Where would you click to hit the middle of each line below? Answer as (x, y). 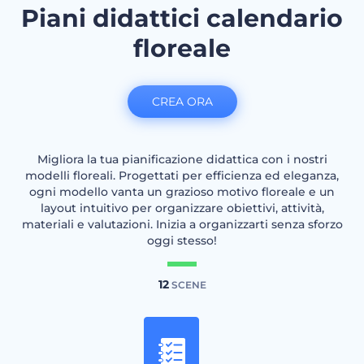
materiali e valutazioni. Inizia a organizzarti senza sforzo (182, 224)
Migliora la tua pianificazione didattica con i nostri (182, 159)
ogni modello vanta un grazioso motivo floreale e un (182, 192)
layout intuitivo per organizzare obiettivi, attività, (182, 208)
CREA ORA (182, 102)
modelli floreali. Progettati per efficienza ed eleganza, (182, 175)
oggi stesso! (182, 240)
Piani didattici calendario (182, 18)
